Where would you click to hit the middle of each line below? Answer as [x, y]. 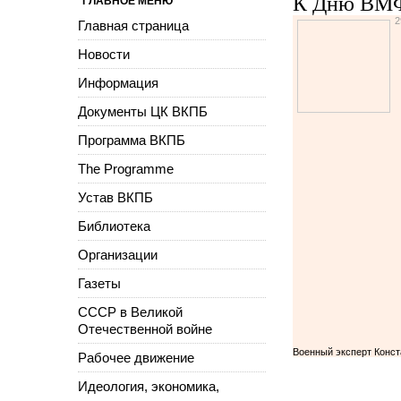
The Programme [126, 168]
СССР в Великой [130, 311]
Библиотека [114, 226]
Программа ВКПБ [132, 140]
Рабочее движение [136, 357]
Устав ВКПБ [115, 197]
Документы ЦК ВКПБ [143, 111]
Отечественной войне [145, 328]
